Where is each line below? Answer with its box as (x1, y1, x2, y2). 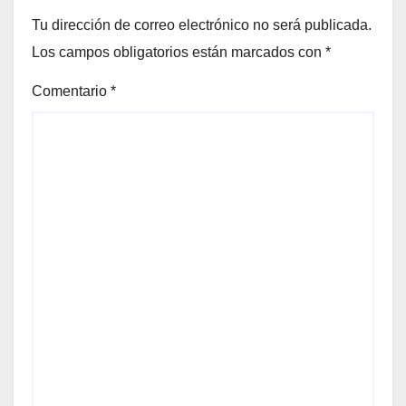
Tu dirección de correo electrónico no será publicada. (32, 17, 372, 34)
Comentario (32, 83, 111, 100)
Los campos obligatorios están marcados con (32, 44, 325, 61)
